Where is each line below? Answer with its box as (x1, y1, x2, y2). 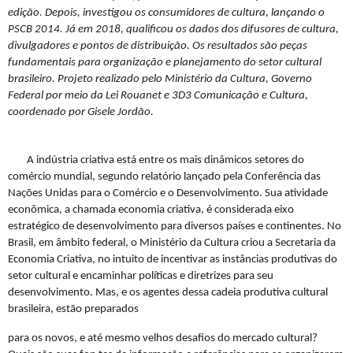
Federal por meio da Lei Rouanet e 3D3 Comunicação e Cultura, (8, 90, 308, 102)
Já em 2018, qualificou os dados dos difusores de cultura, (65, 24, 339, 36)
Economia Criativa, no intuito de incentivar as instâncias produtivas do (8, 254, 337, 266)
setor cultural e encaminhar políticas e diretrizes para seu (8, 270, 273, 283)
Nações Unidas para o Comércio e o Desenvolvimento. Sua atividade (8, 188, 328, 200)
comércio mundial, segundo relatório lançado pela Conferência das (8, 171, 321, 184)
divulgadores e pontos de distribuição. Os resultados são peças (8, 40, 307, 53)
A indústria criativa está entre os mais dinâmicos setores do (8, 154, 304, 167)
